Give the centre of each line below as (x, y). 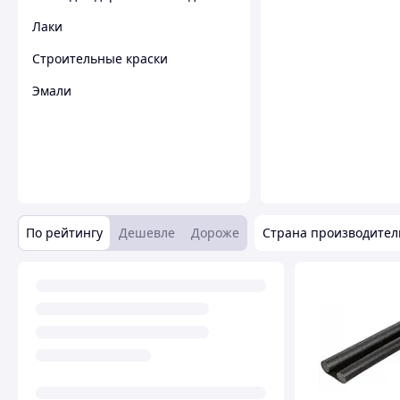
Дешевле (147, 232)
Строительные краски (100, 58)
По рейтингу (64, 232)
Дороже (215, 232)
